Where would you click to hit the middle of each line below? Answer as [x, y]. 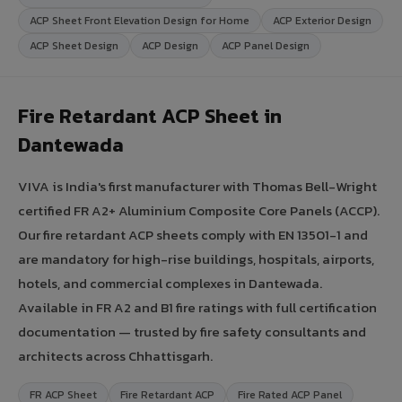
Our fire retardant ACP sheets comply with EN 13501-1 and [193, 234]
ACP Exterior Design [322, 20]
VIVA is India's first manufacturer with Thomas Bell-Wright [197, 186]
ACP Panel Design [266, 45]
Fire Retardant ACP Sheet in [150, 116]
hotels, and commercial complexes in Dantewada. [170, 283]
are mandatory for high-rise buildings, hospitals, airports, [196, 258]
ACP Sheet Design [74, 45]
